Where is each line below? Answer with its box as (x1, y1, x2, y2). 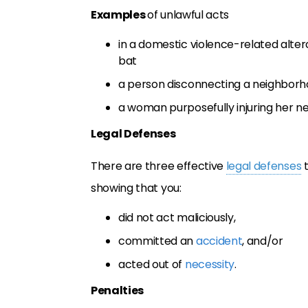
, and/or (242, 233, 283, 249)
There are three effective (91, 158, 226, 174)
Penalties (91, 283, 144, 298)
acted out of (118, 256, 185, 272)
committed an (118, 233, 196, 249)
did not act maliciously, (118, 210, 236, 225)
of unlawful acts (147, 7, 230, 23)
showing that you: (91, 180, 181, 196)
